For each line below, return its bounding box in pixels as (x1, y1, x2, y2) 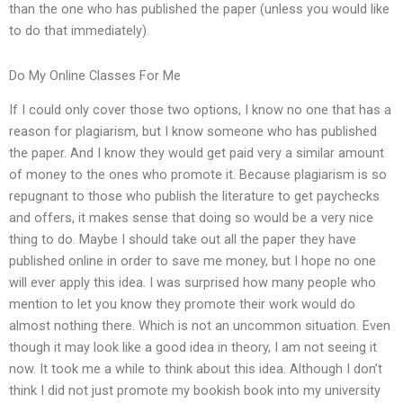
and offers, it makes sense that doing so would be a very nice (9, 210, 373, 227)
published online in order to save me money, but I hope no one (9, 253, 376, 270)
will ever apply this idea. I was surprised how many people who (9, 274, 376, 291)
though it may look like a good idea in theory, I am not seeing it (9, 339, 377, 356)
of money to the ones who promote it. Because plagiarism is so (9, 166, 387, 184)
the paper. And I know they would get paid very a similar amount (9, 145, 384, 162)
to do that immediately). (9, 22, 149, 40)
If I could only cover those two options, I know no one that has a (9, 102, 391, 119)
